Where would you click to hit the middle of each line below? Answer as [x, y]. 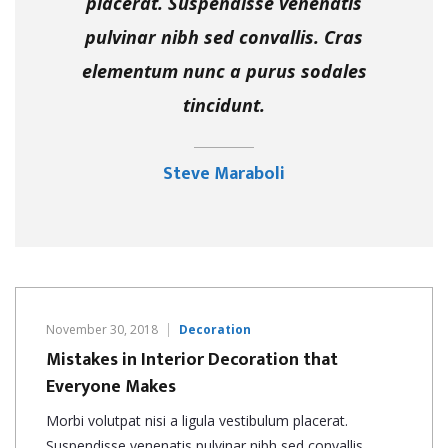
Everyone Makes [111, 386]
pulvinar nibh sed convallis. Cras [224, 36]
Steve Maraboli [224, 173]
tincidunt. [224, 104]
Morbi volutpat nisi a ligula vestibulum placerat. [197, 420]
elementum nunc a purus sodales [224, 70]
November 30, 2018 [102, 329]
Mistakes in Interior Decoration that [192, 359]
